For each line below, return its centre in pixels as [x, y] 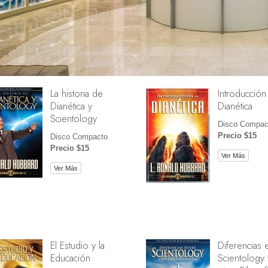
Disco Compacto [79, 137]
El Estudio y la [77, 246]
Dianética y [71, 106]
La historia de [76, 94]
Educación [70, 258]
